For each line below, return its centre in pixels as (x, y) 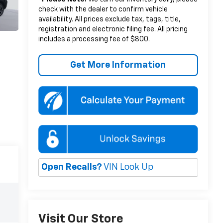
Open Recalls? (71, 167)
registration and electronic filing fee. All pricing (113, 29)
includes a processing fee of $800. (94, 39)
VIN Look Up (127, 167)
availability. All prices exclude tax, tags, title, (109, 19)
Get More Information (118, 65)
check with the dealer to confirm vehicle (103, 9)
